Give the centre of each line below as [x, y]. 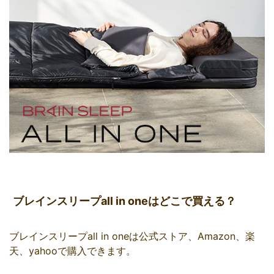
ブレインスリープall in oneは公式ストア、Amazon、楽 [132, 236]
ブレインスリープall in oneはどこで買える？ [124, 201]
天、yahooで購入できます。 [72, 250]
